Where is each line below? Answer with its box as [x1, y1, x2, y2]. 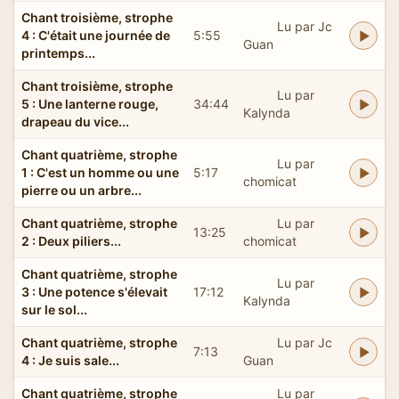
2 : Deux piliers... [21, 232, 121, 248]
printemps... [21, 45, 95, 61]
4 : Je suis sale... [21, 352, 119, 368]
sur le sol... [21, 301, 87, 317]
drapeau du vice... [21, 113, 129, 129]
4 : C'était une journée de [21, 27, 170, 43]
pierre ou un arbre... [21, 182, 142, 198]
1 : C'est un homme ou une [21, 164, 179, 180]
